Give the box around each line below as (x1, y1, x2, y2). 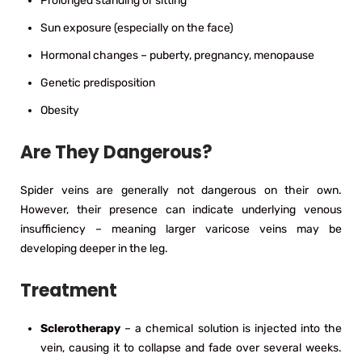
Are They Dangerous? (20, 139, 213, 165)
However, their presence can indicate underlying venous (20, 202, 342, 217)
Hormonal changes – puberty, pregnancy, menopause (40, 48, 314, 62)
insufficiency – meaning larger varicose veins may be (20, 221, 342, 236)
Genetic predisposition (40, 75, 155, 90)
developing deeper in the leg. (20, 241, 168, 255)
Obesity (40, 103, 79, 117)
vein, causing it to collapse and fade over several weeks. (40, 340, 342, 355)
